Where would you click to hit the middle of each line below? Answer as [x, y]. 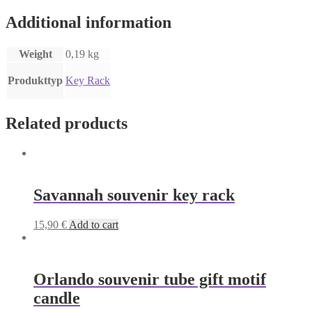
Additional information [88, 23]
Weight [35, 54]
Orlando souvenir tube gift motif [150, 279]
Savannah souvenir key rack [134, 195]
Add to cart [94, 224]
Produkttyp [35, 80]
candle [57, 298]
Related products [67, 123]
